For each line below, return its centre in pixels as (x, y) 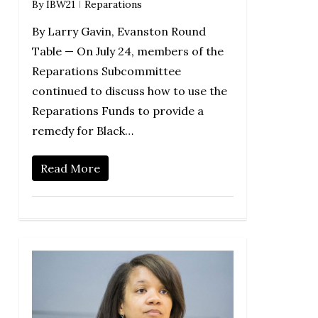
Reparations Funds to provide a (117, 111)
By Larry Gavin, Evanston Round (119, 32)
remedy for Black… (82, 131)
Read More (70, 169)
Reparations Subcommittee (106, 71)
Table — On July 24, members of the (127, 51)
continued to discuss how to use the (129, 91)
